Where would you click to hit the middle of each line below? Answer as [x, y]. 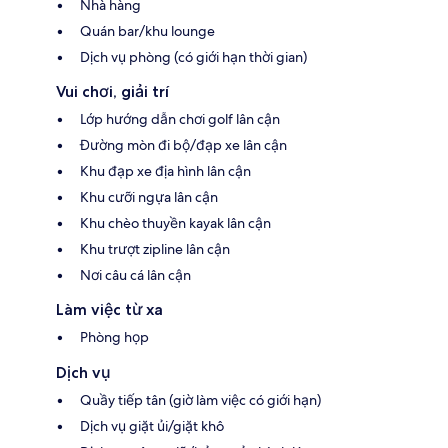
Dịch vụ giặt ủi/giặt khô [152, 426]
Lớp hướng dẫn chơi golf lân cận [180, 119]
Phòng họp [114, 337]
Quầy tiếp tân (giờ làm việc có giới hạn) [200, 400]
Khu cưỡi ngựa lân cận [149, 197]
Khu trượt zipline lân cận [155, 249]
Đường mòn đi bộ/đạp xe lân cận [183, 145]
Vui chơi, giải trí [112, 92]
